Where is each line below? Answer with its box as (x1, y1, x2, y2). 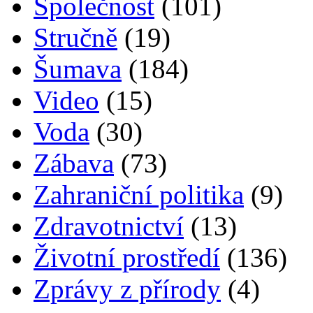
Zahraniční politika (34, 180, 244, 210)
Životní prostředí (34, 242, 220, 273)
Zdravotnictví (34, 211, 184, 242)
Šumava (34, 54, 122, 85)
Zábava (34, 148, 114, 179)
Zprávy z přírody (34, 274, 221, 305)
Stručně (34, 22, 117, 53)
